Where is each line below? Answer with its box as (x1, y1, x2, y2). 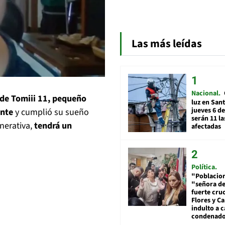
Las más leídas (132, 36, 202, 52)
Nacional (191, 88, 218, 99)
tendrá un (34, 119, 72, 132)
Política (191, 162, 215, 173)
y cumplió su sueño (13, 105, 89, 119)
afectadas (191, 122, 221, 132)
